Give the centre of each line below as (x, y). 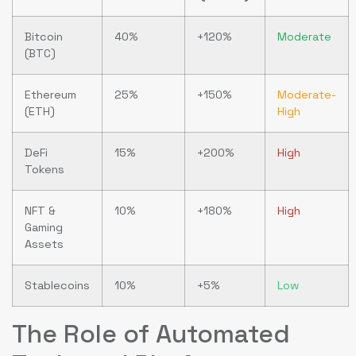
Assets (44, 244)
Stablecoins (57, 285)
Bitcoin (44, 36)
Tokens (44, 169)
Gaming (44, 227)
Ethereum (50, 94)
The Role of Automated (151, 333)
